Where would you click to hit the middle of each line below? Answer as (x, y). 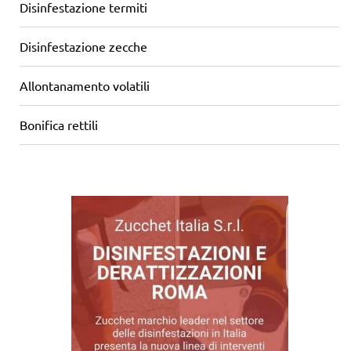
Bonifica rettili (59, 124)
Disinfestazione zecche (83, 46)
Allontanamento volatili (85, 85)
